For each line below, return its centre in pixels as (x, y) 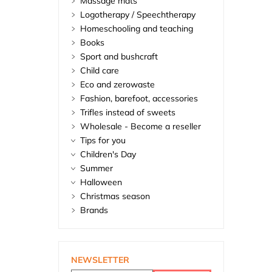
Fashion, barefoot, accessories (139, 99)
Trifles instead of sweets (127, 113)
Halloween (101, 182)
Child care (99, 71)
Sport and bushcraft (119, 57)
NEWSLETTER (100, 260)
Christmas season (115, 196)
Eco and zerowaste (117, 85)
